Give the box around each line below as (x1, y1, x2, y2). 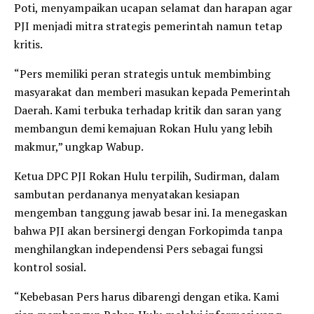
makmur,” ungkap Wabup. (14, 139, 144, 155)
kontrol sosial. (14, 259, 86, 275)
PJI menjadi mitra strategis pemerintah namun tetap (14, 18, 282, 34)
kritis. (14, 36, 43, 53)
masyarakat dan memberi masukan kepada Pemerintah (14, 84, 290, 100)
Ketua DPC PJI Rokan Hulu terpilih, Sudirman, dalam (14, 168, 280, 184)
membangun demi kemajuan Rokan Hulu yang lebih (14, 121, 273, 137)
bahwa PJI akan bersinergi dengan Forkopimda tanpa (14, 223, 282, 239)
